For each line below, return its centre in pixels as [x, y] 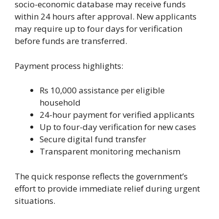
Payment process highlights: [69, 66]
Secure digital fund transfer [93, 139]
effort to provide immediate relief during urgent [107, 188]
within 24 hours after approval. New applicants [106, 17]
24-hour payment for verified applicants [117, 115]
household [60, 103]
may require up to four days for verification [99, 29]
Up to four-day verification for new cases [118, 127]
